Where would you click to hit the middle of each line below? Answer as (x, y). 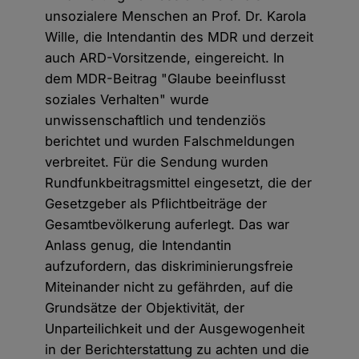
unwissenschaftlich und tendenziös (156, 121)
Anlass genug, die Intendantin (139, 246)
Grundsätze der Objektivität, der (145, 308)
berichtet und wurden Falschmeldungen (170, 141)
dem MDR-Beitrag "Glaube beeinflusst (165, 79)
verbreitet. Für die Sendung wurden (157, 162)
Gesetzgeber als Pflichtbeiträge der (156, 204)
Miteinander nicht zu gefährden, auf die (169, 287)
